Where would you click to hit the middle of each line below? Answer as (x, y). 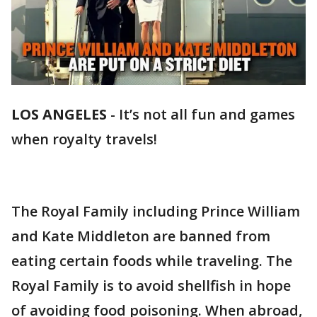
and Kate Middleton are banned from (141, 236)
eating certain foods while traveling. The (152, 261)
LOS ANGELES (59, 115)
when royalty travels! (84, 139)
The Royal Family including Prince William (156, 212)
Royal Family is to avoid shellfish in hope (151, 286)
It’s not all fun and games (207, 115)
